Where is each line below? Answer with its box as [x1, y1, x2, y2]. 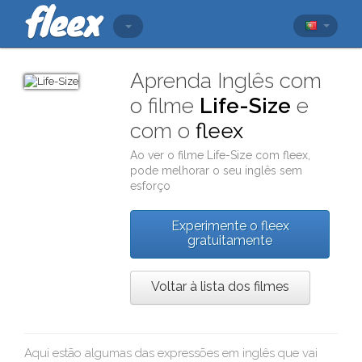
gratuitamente [187, 233, 273, 248]
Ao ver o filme [130, 149, 208, 162]
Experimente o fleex [170, 218, 289, 234]
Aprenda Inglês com [130, 69, 322, 93]
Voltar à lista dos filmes [151, 279, 290, 294]
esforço [130, 179, 171, 192]
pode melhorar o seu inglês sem [130, 164, 303, 177]
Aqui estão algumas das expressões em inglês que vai [24, 346, 318, 360]
